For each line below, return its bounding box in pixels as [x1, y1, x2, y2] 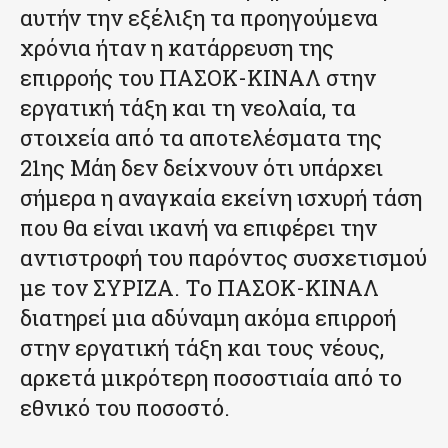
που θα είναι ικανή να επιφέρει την [20, 212, 377, 242]
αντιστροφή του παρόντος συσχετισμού [20, 242, 427, 272]
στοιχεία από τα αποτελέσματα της [20, 122, 382, 152]
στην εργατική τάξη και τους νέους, [20, 332, 384, 362]
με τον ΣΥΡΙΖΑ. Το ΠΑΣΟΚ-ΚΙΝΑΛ [20, 272, 379, 302]
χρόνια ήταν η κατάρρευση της [20, 32, 334, 62]
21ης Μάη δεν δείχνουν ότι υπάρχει [20, 152, 383, 182]
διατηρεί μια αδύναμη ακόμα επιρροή [20, 302, 396, 332]
